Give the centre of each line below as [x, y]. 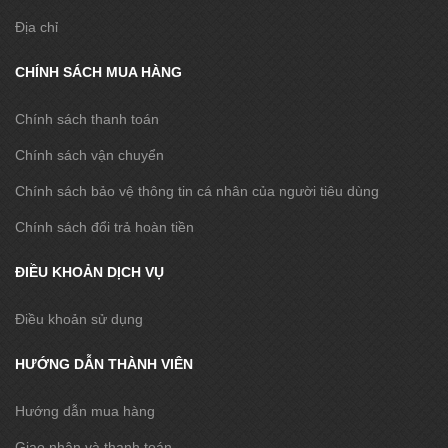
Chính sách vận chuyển [89, 154]
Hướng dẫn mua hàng [85, 410]
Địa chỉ [36, 26]
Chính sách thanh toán [87, 118]
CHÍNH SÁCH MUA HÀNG [98, 71]
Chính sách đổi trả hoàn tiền [104, 226]
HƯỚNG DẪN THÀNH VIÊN [104, 363]
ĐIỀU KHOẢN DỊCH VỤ [89, 271]
